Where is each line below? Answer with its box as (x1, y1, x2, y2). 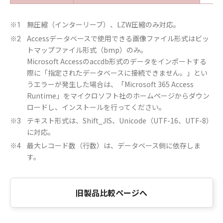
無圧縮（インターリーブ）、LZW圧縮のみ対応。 (27, 19, 180, 29)
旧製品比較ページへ (76, 187, 147, 199)
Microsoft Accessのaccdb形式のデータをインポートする (27, 56, 207, 66)
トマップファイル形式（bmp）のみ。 (27, 45, 147, 55)
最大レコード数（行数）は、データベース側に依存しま (27, 140, 201, 150)
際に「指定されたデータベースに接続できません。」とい (27, 68, 208, 78)
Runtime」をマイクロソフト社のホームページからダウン (27, 91, 210, 101)
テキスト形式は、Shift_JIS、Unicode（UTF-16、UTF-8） (27, 115, 213, 125)
